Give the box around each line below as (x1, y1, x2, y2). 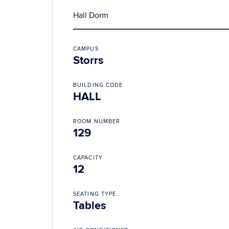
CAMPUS (73, 45, 99, 52)
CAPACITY (73, 154, 103, 161)
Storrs (73, 54, 104, 67)
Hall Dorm (73, 10, 108, 20)
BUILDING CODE (73, 82, 123, 88)
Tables (73, 199, 106, 213)
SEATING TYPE (73, 191, 117, 197)
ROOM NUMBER (73, 118, 121, 125)
